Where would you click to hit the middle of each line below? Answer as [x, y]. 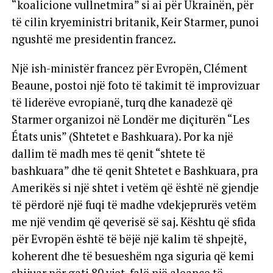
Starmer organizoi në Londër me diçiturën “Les [130, 119]
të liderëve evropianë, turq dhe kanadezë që [122, 102]
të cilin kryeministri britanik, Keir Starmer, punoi [135, 22]
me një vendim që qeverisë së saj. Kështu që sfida [133, 222]
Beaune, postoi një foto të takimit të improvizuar [135, 85]
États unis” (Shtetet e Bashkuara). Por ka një [122, 136]
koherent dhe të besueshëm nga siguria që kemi [133, 256]
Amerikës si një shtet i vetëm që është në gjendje [135, 188]
